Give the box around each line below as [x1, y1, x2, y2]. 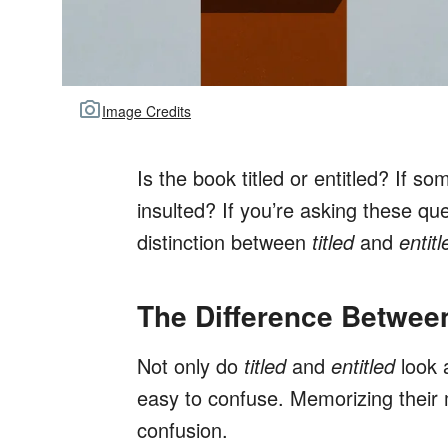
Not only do [137, 351, 244, 381]
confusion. [137, 415, 228, 445]
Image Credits [102, 100, 191, 121]
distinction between [137, 227, 312, 257]
